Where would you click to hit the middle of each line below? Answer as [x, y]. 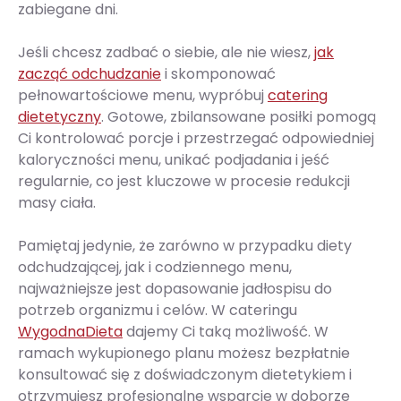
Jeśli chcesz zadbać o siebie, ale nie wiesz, [166, 53]
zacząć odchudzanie [90, 74]
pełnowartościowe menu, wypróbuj [143, 96]
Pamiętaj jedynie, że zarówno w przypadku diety [185, 246]
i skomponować [218, 74]
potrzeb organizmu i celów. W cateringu [158, 311]
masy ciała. [57, 203]
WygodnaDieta [70, 332]
